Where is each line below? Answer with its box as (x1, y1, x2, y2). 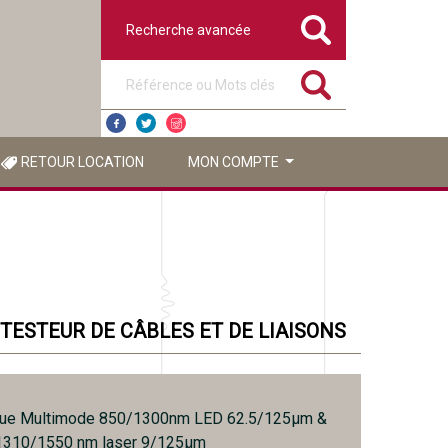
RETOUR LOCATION (20, 154, 144, 170)
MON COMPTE (187, 154, 282, 170)
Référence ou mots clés (100, 61, 250, 77)
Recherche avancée (126, 22, 251, 38)
